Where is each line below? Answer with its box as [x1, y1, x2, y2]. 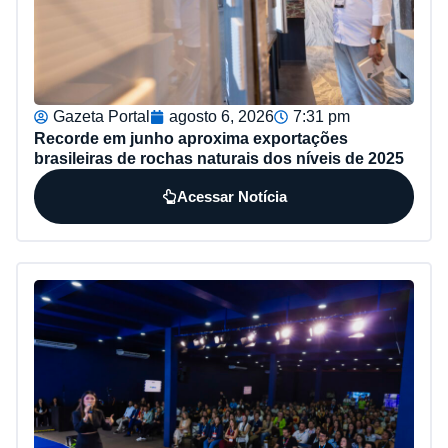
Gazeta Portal [53, 107, 150, 125]
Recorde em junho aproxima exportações [34, 129, 348, 147]
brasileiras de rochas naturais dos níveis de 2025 [34, 149, 404, 167]
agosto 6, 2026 [169, 107, 274, 125]
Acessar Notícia [176, 187, 287, 205]
